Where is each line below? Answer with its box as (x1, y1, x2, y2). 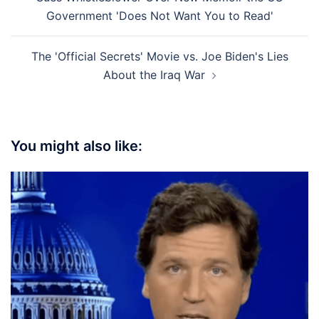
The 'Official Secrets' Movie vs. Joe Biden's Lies (31, 49, 288, 64)
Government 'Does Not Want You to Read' (46, 9, 273, 23)
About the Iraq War (103, 68, 205, 83)
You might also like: (11, 137, 142, 155)
